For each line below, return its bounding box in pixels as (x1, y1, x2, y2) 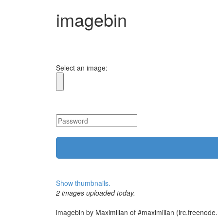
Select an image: (56, 63, 108, 73)
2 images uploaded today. (56, 188, 135, 198)
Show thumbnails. (56, 178, 110, 188)
